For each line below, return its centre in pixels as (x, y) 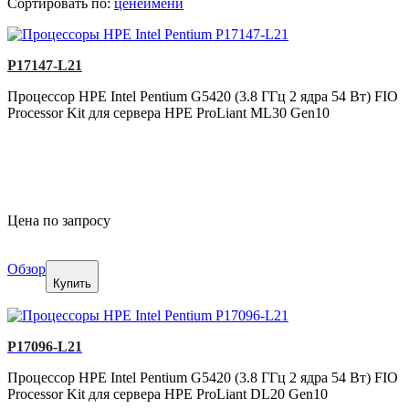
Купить (72, 284)
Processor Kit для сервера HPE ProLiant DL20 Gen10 (168, 394)
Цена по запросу (59, 221)
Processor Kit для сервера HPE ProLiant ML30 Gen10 (168, 113)
